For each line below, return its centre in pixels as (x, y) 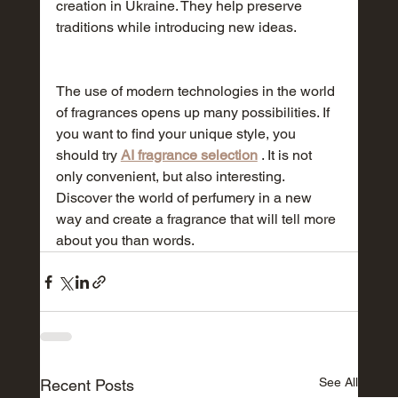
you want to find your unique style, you (177, 134)
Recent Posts (87, 386)
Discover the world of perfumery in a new (185, 198)
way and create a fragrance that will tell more (197, 219)
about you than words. (125, 241)
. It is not (286, 155)
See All (339, 382)
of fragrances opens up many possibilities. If (194, 113)
